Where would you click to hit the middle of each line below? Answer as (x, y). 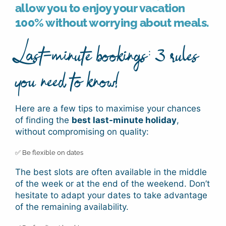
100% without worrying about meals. (112, 23)
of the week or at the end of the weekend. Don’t (112, 183)
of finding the (43, 120)
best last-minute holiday (124, 120)
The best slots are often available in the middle (111, 172)
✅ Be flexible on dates (49, 153)
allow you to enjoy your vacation (100, 8)
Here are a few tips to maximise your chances (108, 109)
